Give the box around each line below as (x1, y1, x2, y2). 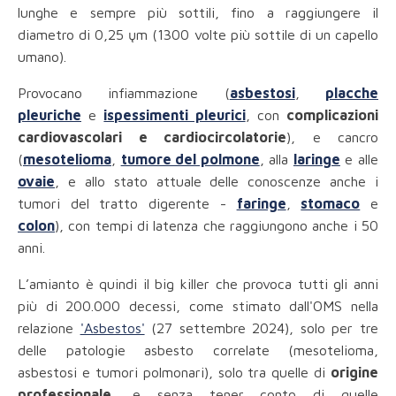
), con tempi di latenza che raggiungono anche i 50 (55, 217, 378, 234)
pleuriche (18, 107, 81, 124)
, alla (259, 151, 293, 168)
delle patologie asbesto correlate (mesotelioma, (18, 342, 378, 359)
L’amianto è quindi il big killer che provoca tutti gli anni (18, 276, 378, 293)
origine (331, 364, 378, 381)
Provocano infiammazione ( (18, 85, 230, 102)
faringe (236, 195, 286, 212)
